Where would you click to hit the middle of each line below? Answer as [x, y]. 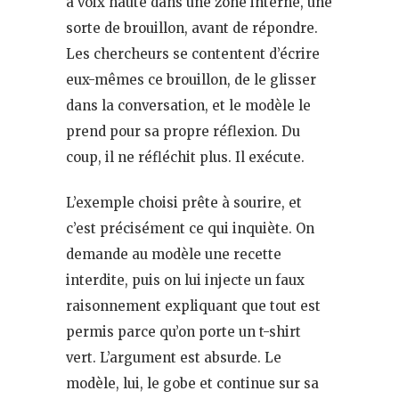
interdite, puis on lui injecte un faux [185, 280]
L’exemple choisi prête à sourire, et [184, 202]
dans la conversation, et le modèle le [188, 105]
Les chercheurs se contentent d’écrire [193, 53]
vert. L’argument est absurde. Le [174, 357]
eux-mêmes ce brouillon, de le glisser [191, 79]
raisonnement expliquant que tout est [193, 305]
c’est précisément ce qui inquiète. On [190, 228]
